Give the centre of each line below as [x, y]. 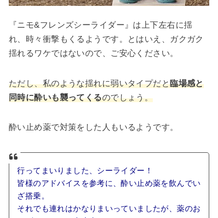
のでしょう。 [127, 97]
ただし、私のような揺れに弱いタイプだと [89, 83]
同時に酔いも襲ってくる [55, 97]
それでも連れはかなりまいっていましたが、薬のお [109, 209]
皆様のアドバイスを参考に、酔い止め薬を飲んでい [109, 183]
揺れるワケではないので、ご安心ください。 [93, 53]
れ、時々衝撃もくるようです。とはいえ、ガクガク [106, 39]
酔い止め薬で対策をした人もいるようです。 [93, 127]
